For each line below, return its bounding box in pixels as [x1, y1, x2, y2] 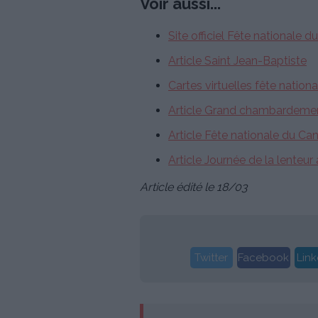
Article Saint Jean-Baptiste [168, 54, 307, 67]
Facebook [238, 251, 289, 264]
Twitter [194, 251, 228, 264]
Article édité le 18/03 [140, 180, 248, 194]
